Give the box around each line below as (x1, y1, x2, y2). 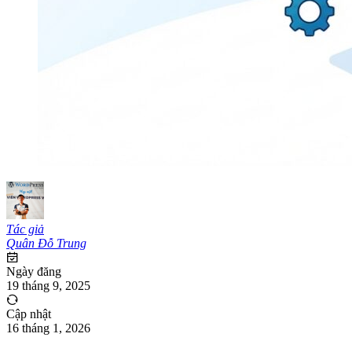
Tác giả (6, 222, 44, 236)
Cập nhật (6, 306, 51, 321)
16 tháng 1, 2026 (6, 321, 90, 335)
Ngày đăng (6, 264, 61, 278)
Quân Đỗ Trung (6, 236, 86, 250)
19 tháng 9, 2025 (6, 278, 90, 292)
